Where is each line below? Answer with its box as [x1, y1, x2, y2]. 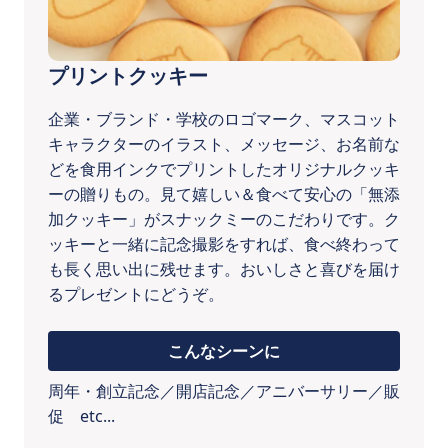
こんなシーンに [168, 340, 280, 363]
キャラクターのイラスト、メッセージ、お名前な [48, 133, 400, 156]
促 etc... [48, 405, 115, 428]
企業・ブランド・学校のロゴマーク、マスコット [48, 108, 400, 131]
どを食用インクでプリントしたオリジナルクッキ [48, 158, 400, 181]
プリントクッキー [48, 62, 208, 90]
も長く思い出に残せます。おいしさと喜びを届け [48, 258, 400, 281]
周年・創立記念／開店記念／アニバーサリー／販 [48, 380, 400, 403]
